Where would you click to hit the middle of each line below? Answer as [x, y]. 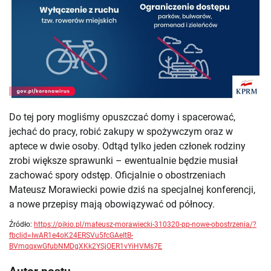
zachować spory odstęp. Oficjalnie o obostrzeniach [117, 175]
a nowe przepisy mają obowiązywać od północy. [112, 204]
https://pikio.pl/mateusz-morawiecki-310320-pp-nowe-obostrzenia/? [145, 225]
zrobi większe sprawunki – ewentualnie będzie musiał [123, 161]
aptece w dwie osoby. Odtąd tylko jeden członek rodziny [127, 146]
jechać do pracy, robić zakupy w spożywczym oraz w [121, 132]
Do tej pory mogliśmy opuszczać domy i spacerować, [122, 117]
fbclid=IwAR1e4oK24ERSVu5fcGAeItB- [71, 236]
